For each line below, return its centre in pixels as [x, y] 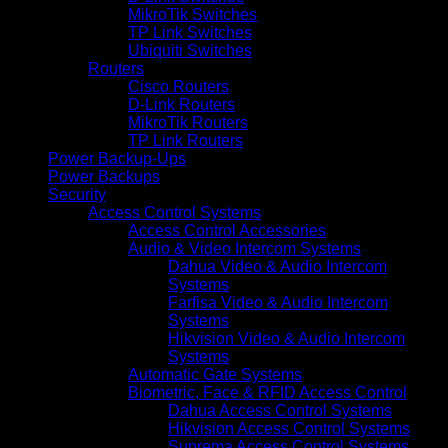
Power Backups [104, 176]
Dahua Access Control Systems [280, 410]
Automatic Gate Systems [215, 374]
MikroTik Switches [192, 14]
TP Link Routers [185, 140]
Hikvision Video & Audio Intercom [286, 338]
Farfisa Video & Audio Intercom [278, 302]
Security [77, 194]
